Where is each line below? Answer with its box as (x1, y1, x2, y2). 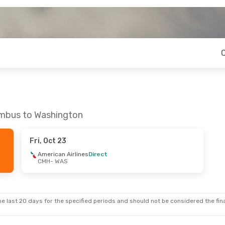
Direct (88, 151, 107, 158)
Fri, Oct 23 (29, 137, 66, 145)
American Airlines (37, 151, 88, 158)
